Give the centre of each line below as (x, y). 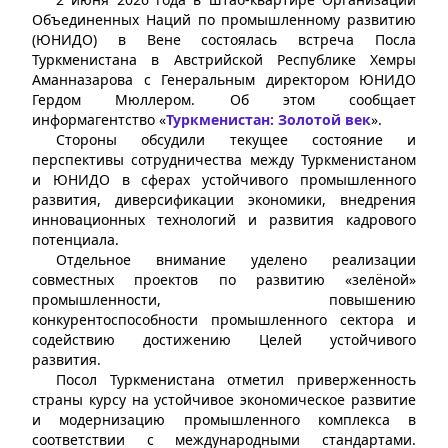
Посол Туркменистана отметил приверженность (236, 379)
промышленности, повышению (224, 299)
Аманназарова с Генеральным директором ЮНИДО (224, 79)
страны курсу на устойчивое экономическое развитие (224, 399)
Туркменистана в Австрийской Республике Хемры (224, 59)
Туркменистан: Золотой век (268, 119)
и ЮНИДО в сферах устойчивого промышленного (224, 179)
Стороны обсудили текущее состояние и (236, 139)
